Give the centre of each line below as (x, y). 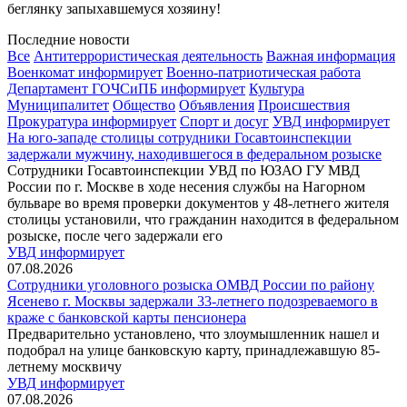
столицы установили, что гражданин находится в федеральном (203, 219)
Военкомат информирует (85, 72)
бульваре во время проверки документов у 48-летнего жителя (198, 203)
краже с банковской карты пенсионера (127, 318)
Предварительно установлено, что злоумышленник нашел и (194, 334)
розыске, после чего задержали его (115, 236)
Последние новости (69, 40)
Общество (144, 105)
